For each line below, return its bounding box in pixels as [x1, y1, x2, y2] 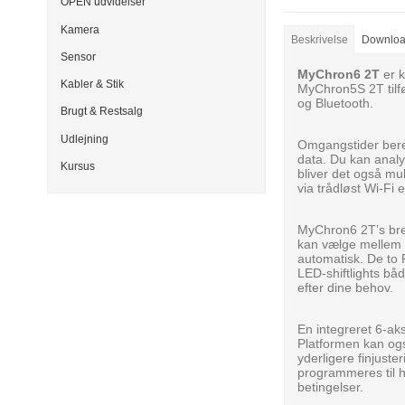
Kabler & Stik [61, 78, 124, 91]
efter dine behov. [297, 280, 394, 296]
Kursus [61, 159, 95, 173]
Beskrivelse [290, 33, 348, 46]
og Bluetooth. [297, 96, 374, 111]
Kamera [61, 23, 99, 36]
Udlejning [61, 132, 108, 146]
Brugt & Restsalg [61, 105, 143, 118]
